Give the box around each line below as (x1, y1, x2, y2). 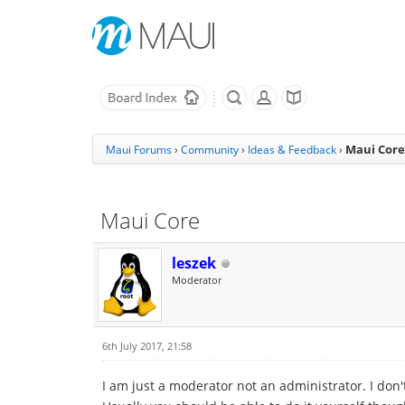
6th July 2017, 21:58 (102, 339, 192, 353)
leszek (172, 253, 216, 273)
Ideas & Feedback (248, 142, 336, 157)
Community (181, 142, 239, 157)
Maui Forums (106, 142, 172, 157)
